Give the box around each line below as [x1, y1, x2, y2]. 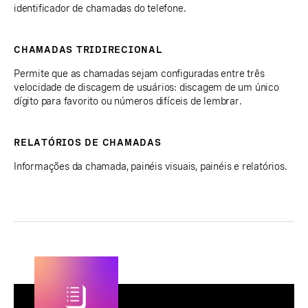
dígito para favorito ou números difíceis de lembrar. [14, 96, 242, 107]
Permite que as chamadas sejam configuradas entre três [14, 68, 265, 80]
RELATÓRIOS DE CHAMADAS [14, 137, 162, 148]
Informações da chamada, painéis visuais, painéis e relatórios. [14, 161, 287, 173]
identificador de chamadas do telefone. [14, 3, 186, 14]
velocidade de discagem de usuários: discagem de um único [14, 82, 279, 93]
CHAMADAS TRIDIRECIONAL [14, 44, 163, 56]
